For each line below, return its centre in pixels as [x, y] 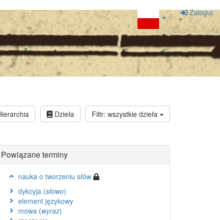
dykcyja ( [32, 191]
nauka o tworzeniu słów [56, 176]
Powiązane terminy [34, 154]
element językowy [46, 201]
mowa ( [30, 211]
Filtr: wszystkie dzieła [126, 114]
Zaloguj [200, 12]
